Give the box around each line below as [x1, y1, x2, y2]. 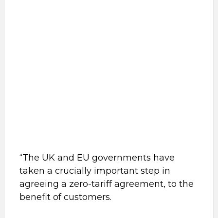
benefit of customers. [19, 192, 111, 202]
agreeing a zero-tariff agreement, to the [19, 179, 194, 189]
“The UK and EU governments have [19, 152, 175, 163]
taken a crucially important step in [19, 165, 170, 176]
